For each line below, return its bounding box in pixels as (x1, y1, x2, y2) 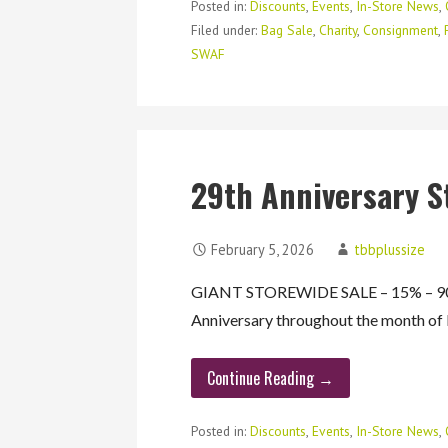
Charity (319, 20, 358, 39)
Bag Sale (261, 20, 314, 39)
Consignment (363, 20, 439, 39)
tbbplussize (354, 239, 426, 259)
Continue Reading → (207, 365, 335, 390)
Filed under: (191, 20, 262, 39)
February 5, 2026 (211, 239, 315, 259)
